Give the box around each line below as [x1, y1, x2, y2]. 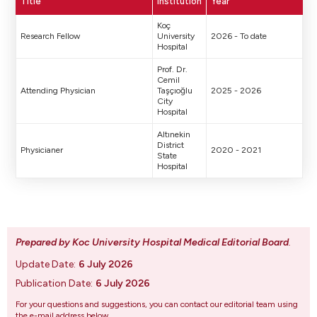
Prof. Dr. [157, 64, 188, 74]
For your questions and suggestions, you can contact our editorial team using [16, 299, 298, 309]
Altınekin [157, 129, 190, 139]
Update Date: [16, 258, 76, 270]
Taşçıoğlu [157, 86, 192, 96]
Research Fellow [21, 31, 80, 41]
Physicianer [21, 145, 63, 155]
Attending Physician [21, 86, 96, 96]
